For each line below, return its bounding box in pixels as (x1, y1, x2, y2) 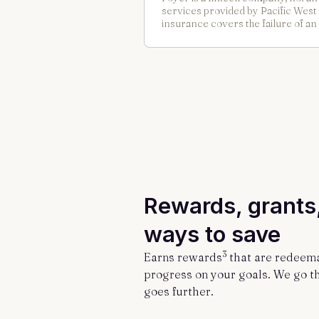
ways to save (144, 221, 281, 247)
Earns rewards (144, 250, 222, 264)
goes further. (144, 284, 214, 298)
